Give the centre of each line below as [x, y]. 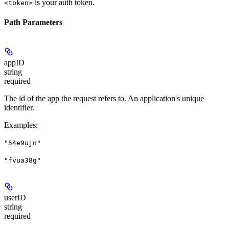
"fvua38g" [22, 161]
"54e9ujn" [22, 143]
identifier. [19, 108]
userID [15, 198]
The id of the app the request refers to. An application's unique [104, 99]
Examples [20, 125]
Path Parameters [33, 22]
